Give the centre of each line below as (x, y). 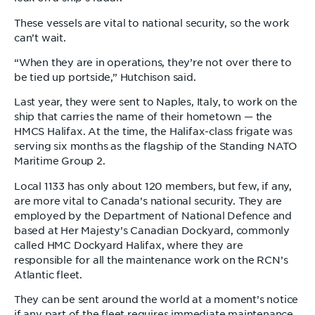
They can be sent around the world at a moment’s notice (156, 300)
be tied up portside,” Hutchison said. (105, 77)
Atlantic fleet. (49, 275)
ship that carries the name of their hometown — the (143, 117)
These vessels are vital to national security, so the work (152, 23)
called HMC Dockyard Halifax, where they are (129, 245)
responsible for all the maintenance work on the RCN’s (151, 260)
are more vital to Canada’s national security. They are (148, 201)
